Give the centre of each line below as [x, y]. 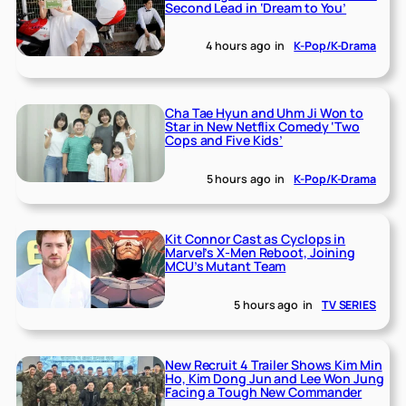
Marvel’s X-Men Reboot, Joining [261, 253]
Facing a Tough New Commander [264, 391]
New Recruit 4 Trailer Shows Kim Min [274, 364]
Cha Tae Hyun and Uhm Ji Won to [265, 113]
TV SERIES [348, 304]
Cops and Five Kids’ [224, 140]
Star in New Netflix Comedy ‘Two [262, 127]
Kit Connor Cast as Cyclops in [256, 239]
